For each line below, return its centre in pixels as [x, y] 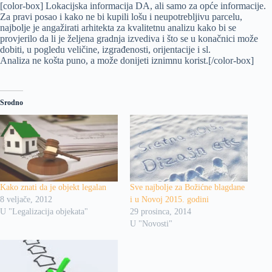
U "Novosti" [151, 224]
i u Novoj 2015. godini [169, 200]
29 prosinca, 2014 [161, 212]
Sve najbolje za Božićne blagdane [187, 188]
